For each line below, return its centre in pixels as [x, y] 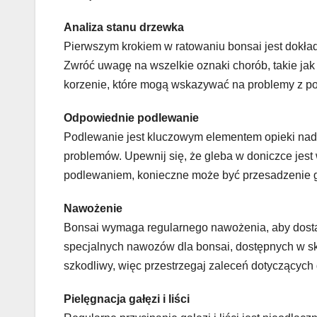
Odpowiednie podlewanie [131, 117]
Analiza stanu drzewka [124, 27]
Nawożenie [93, 208]
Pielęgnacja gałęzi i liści [127, 299]
